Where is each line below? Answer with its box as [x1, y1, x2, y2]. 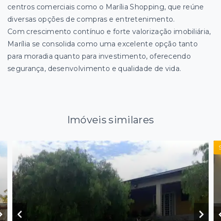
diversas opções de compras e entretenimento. [7, 15, 175, 24]
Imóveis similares [67, 114, 154, 126]
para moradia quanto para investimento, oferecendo [7, 52, 191, 61]
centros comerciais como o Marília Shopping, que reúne [7, 2, 204, 11]
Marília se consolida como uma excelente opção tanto [7, 39, 198, 48]
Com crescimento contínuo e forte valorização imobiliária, [7, 27, 211, 36]
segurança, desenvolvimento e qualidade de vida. [7, 64, 182, 73]
